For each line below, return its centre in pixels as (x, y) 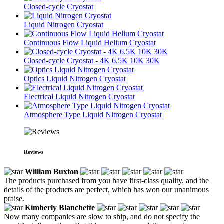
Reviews (34, 152)
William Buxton (52, 171)
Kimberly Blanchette (60, 207)
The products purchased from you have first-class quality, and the (106, 180)
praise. (14, 198)
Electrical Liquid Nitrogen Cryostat (79, 96)
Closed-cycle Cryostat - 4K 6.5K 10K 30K (92, 60)
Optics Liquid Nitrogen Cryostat (75, 78)
